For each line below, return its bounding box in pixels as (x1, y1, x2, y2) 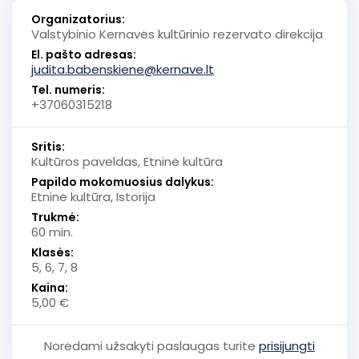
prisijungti (259, 337, 315, 355)
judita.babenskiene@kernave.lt (31, 61, 214, 79)
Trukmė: (31, 209, 79, 226)
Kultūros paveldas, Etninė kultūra (31, 153, 223, 171)
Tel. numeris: (31, 82, 105, 99)
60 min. (31, 224, 73, 241)
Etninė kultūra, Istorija (31, 188, 155, 206)
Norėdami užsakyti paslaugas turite (44, 337, 259, 355)
